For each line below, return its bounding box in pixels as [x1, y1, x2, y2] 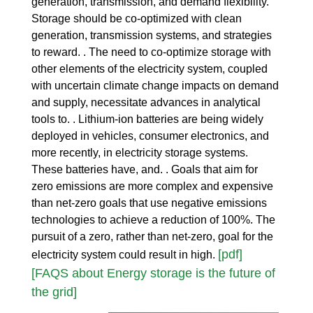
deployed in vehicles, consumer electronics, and [31, 129, 269, 142]
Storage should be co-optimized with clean [31, 12, 242, 24]
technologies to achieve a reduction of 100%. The [31, 213, 275, 226]
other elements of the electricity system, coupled [31, 62, 268, 75]
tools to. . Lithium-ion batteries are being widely [31, 112, 263, 125]
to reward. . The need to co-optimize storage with [31, 45, 271, 58]
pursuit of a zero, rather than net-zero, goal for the [31, 230, 273, 242]
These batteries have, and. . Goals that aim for [31, 163, 258, 175]
